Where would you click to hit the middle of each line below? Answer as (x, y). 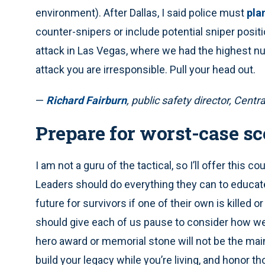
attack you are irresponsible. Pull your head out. (146, 70)
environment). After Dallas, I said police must (141, 13)
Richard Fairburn (86, 101)
